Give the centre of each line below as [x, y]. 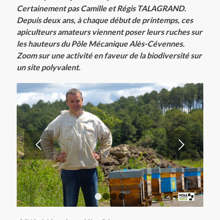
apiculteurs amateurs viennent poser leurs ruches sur [109, 32]
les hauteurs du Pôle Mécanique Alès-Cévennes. [100, 43]
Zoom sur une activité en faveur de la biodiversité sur [109, 55]
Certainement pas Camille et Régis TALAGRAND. [101, 8]
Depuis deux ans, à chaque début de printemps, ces [105, 20]
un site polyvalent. [48, 67]
